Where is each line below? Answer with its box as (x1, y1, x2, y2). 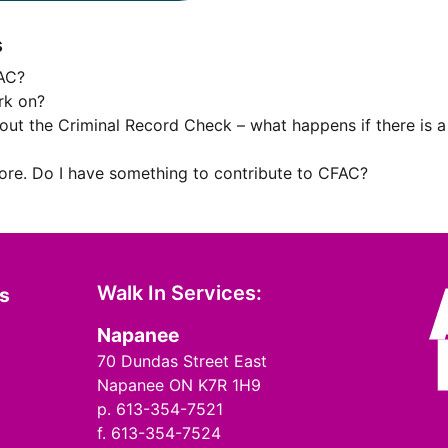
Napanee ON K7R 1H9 (96, 375, 261, 395)
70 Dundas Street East (96, 351, 267, 371)
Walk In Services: (96, 281, 262, 305)
